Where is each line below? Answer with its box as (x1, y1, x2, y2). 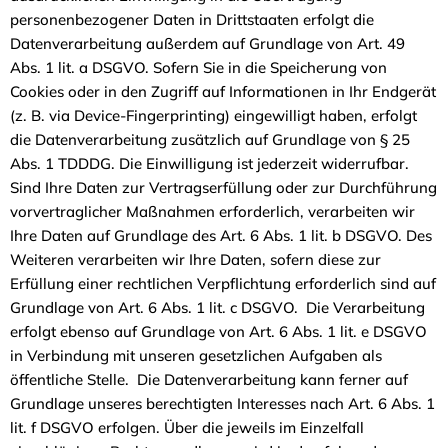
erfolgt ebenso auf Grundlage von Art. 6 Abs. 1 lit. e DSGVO (10, 321, 427, 341)
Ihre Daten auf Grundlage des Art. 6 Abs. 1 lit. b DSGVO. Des (10, 225, 432, 245)
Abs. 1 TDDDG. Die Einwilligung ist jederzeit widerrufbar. (10, 153, 409, 173)
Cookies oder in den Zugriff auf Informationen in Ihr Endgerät (10, 81, 436, 101)
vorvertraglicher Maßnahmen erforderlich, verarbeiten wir (10, 201, 415, 221)
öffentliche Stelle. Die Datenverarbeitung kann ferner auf (10, 369, 408, 389)
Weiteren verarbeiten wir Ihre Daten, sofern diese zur (10, 249, 381, 269)
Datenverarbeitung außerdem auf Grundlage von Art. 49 (10, 33, 405, 53)
